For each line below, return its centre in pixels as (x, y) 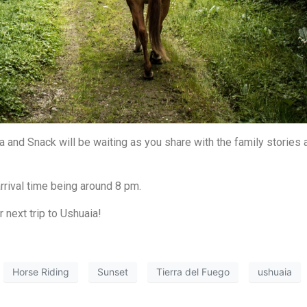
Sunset (113, 272)
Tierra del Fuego (193, 272)
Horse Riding (41, 272)
